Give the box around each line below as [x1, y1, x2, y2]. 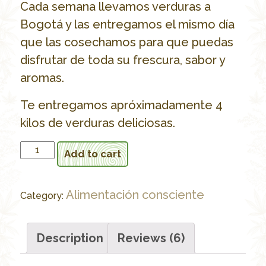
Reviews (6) [117, 231, 185, 246]
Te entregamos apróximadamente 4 [20, 98, 223, 113]
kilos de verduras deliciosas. [20, 116, 175, 131]
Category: [20, 190, 66, 202]
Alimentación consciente [65, 188, 204, 202]
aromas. [20, 71, 64, 85]
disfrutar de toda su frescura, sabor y [20, 53, 225, 68]
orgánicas [19, 160, 74, 175]
